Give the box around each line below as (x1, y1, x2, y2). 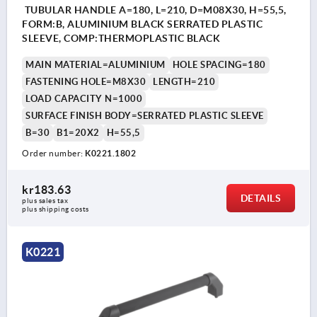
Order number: (22, 149, 85, 158)
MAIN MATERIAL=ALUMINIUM (25, 59, 166, 71)
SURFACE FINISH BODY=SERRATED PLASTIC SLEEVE (25, 110, 264, 122)
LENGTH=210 (153, 76, 215, 88)
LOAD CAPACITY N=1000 (25, 93, 142, 105)
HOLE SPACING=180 (172, 59, 266, 71)
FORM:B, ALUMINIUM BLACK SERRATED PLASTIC (22, 18, 263, 30)
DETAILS (240, 192, 281, 204)
